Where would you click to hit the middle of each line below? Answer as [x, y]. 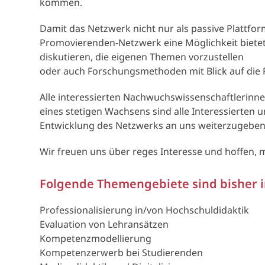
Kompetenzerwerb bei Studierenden [122, 253]
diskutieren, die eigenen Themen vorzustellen [142, 57]
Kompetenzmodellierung [96, 238]
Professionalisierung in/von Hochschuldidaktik [145, 210]
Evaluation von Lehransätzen [104, 224]
